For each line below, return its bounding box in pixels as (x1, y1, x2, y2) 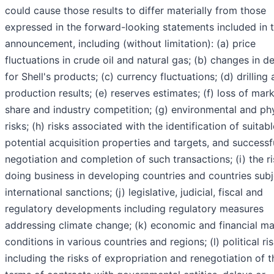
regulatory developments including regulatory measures (5, 202, 264, 215)
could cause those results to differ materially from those (5, 4, 266, 17)
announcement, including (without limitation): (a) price (5, 37, 256, 50)
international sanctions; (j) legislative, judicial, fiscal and (5, 186, 263, 199)
